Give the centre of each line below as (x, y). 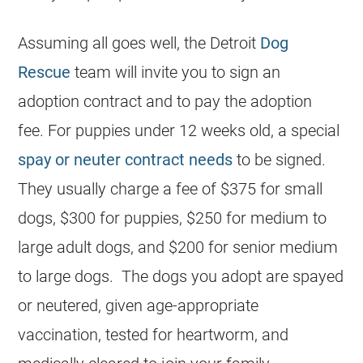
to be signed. (280, 159)
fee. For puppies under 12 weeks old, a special (179, 130)
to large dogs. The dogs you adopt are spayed (181, 276)
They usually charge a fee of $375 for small (171, 188)
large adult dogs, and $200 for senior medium (178, 247)
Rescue (45, 72)
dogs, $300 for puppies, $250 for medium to (173, 218)
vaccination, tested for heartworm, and (154, 334)
